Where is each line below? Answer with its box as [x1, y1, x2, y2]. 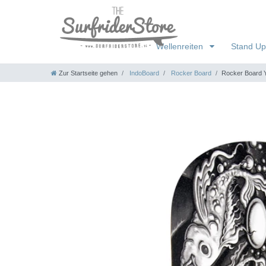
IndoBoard [128, 69, 159, 77]
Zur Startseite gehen [59, 69, 118, 77]
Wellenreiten [156, 41, 205, 51]
